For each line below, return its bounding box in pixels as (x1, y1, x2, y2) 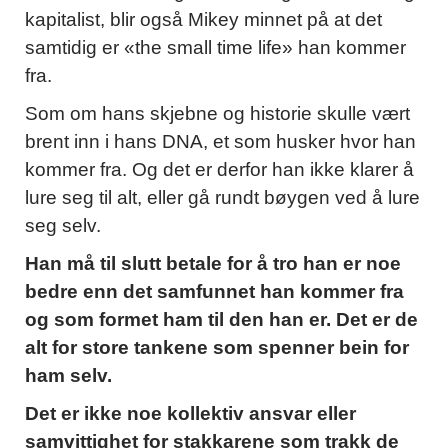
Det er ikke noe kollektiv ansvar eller (25, 402, 356, 424)
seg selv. (25, 214, 101, 236)
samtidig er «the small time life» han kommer (25, 36, 406, 58)
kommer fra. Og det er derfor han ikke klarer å (25, 158, 414, 180)
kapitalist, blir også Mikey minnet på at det (25, 8, 382, 30)
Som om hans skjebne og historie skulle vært (25, 102, 410, 124)
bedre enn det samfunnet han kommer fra (25, 280, 404, 302)
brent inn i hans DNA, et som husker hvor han (25, 130, 416, 152)
